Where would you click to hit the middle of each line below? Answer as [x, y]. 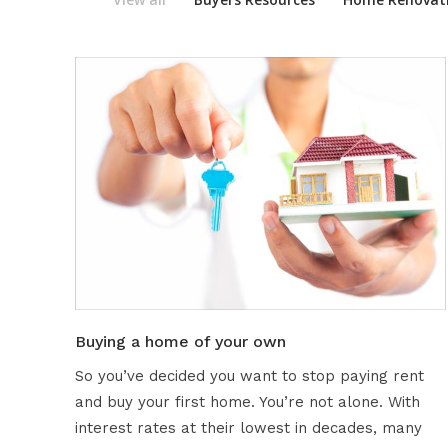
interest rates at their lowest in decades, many [248, 428]
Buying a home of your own [180, 342]
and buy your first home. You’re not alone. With [247, 402]
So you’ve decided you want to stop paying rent [249, 376]
